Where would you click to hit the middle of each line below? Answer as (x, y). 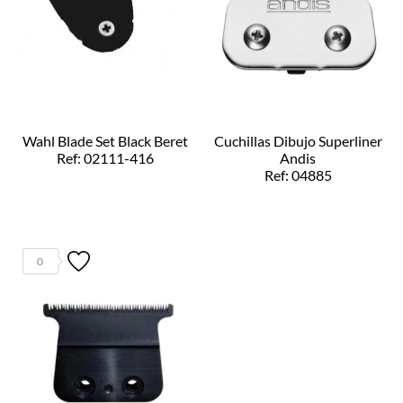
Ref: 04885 (298, 175)
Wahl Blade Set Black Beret (105, 140)
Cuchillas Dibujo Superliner (298, 140)
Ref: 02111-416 (105, 157)
